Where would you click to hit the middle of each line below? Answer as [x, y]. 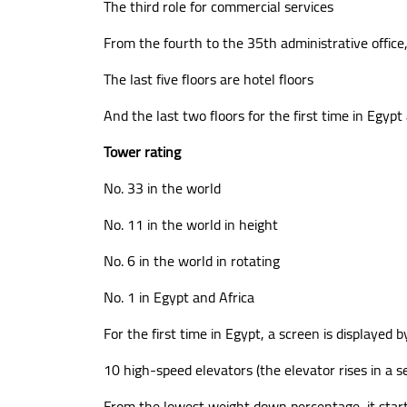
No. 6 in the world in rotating [192, 261]
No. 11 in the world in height [191, 224]
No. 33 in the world [162, 188]
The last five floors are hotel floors [208, 79]
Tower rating [142, 152]
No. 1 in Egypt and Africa [179, 297]
